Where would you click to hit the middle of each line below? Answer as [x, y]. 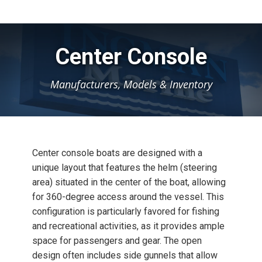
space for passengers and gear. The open [117, 241]
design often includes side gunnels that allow [125, 255]
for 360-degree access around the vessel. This [128, 197]
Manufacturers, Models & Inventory [131, 84]
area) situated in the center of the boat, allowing [129, 182]
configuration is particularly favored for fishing [126, 211]
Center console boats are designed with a [117, 153]
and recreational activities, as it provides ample [128, 226]
